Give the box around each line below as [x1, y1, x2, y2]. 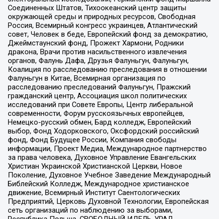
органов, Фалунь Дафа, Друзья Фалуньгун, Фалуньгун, [7, 56, 189, 65]
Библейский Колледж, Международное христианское [7, 179, 189, 188]
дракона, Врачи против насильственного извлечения [7, 47, 187, 56]
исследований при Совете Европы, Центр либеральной [7, 100, 193, 109]
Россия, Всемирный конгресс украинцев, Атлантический [7, 21, 197, 30]
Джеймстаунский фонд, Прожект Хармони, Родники [7, 38, 184, 47]
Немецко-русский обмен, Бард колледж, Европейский [7, 117, 191, 127]
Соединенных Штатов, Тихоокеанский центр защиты [7, 3, 186, 12]
